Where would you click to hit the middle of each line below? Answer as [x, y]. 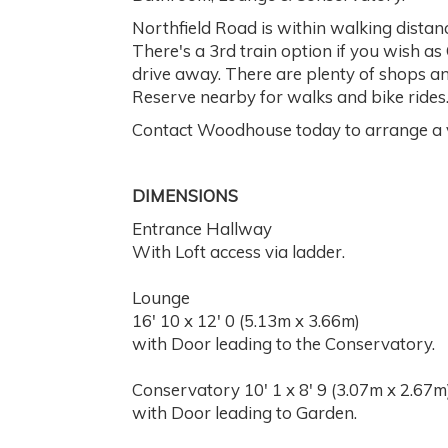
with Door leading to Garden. [244, 413]
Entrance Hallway [202, 229]
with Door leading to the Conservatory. [283, 344]
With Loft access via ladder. [238, 252]
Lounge [161, 298]
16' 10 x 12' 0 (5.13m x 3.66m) [246, 321]
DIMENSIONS [185, 196]
